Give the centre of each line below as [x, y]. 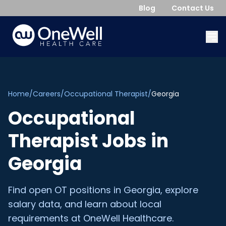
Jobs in [133, 141]
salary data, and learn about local [85, 204]
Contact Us [193, 8]
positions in [95, 190]
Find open [31, 190]
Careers [47, 94]
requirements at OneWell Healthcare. [91, 218]
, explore [179, 190]
